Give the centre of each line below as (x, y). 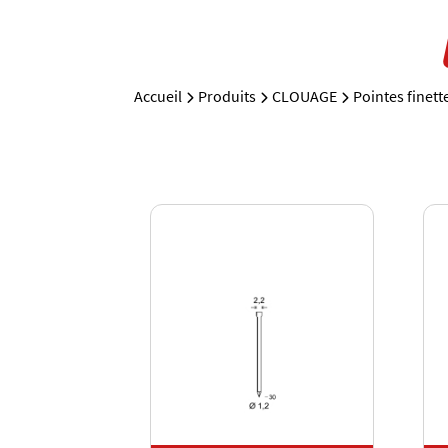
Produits (227, 95)
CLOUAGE (305, 95)
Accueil (158, 95)
